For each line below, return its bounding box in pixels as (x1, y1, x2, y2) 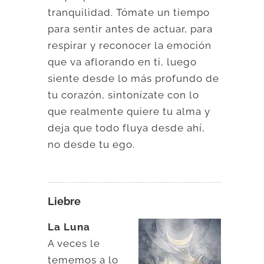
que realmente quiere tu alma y (48, 105, 211, 117)
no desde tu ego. (48, 138, 136, 150)
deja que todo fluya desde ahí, (48, 121, 206, 134)
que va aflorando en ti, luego (48, 55, 197, 68)
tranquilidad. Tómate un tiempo (48, 6, 210, 18)
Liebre (48, 194, 81, 207)
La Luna (48, 220, 91, 233)
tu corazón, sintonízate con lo (48, 88, 200, 101)
